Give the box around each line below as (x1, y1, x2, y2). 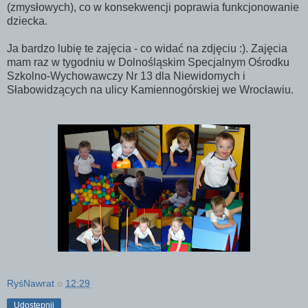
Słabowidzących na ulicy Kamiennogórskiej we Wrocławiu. (7, 83, 294, 96)
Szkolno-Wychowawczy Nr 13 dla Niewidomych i (7, 69, 245, 82)
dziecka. (7, 14, 226, 27)
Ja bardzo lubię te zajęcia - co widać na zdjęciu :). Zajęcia (7, 42, 287, 54)
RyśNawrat (7, 277, 54, 289)
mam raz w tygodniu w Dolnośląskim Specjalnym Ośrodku (7, 56, 289, 68)
